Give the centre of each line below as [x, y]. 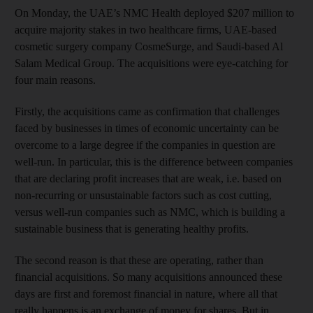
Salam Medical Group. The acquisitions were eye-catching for [151, 63]
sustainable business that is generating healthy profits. [132, 228]
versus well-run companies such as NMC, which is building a [150, 212]
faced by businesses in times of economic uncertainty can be [147, 128]
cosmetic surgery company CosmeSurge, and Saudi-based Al [149, 46]
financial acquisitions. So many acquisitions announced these [148, 277]
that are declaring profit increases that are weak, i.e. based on [148, 178]
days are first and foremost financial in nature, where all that [146, 293]
